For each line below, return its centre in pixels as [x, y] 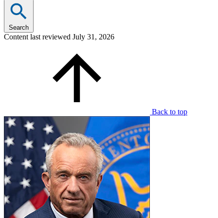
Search [19, 27]
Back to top [170, 111]
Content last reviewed [38, 36]
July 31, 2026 [93, 36]
